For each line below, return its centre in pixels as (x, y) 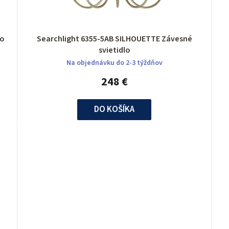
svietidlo (114, 50)
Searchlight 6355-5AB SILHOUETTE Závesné (99, 39)
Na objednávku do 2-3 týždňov (114, 63)
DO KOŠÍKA (114, 110)
